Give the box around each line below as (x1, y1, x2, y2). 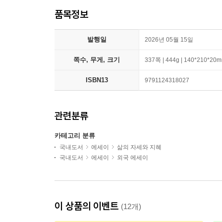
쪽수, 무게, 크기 (73, 56, 120, 63)
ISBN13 (85, 76, 108, 84)
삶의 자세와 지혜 (117, 144, 162, 151)
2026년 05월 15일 (145, 36, 193, 43)
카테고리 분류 (55, 132, 95, 139)
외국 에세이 (117, 154, 148, 161)
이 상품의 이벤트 (55, 200, 121, 212)
